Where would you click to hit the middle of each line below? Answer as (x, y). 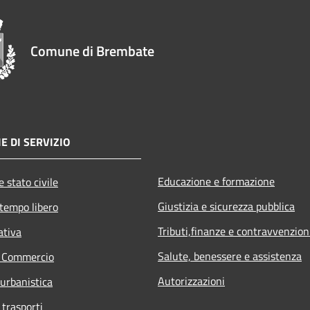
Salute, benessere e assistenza (230, 256)
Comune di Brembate (92, 51)
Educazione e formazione (216, 181)
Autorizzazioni (191, 281)
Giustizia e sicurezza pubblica (226, 206)
